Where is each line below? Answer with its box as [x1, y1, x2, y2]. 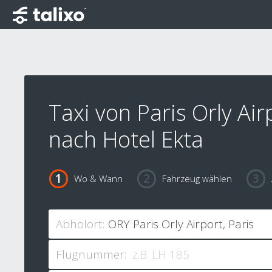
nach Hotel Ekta [49, 124, 203, 154]
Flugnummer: [56, 246, 126, 263]
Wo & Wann [73, 172, 123, 185]
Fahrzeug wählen [161, 172, 232, 185]
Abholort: [56, 216, 104, 233]
